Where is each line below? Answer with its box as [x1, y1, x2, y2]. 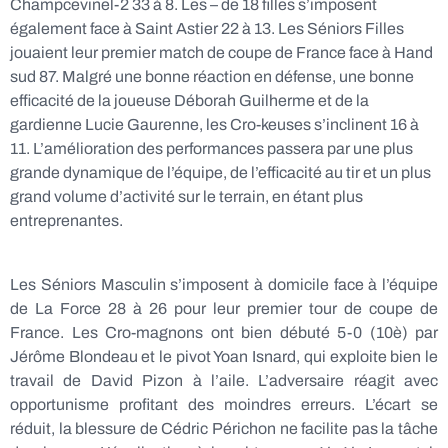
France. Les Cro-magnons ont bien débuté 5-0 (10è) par [10, 324, 438, 341]
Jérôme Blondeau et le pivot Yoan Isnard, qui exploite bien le [10, 348, 438, 365]
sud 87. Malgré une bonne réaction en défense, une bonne [10, 68, 414, 85]
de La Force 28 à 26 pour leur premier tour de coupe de [10, 300, 438, 317]
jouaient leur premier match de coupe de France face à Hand [10, 44, 433, 61]
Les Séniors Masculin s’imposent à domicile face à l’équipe [10, 276, 438, 293]
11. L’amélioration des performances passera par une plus [10, 140, 413, 157]
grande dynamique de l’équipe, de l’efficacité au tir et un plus [10, 164, 431, 181]
